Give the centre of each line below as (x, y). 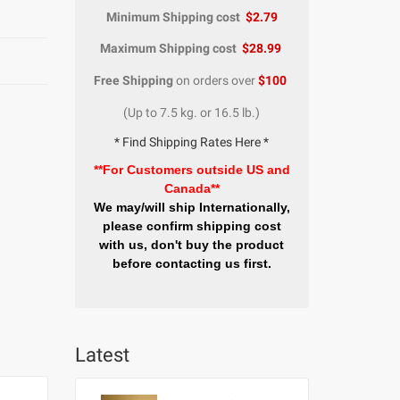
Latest (102, 354)
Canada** (192, 188)
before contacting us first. (192, 263)
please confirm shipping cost (192, 226)
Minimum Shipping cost (173, 17)
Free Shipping (134, 80)
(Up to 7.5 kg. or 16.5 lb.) (192, 112)
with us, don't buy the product (192, 245)
